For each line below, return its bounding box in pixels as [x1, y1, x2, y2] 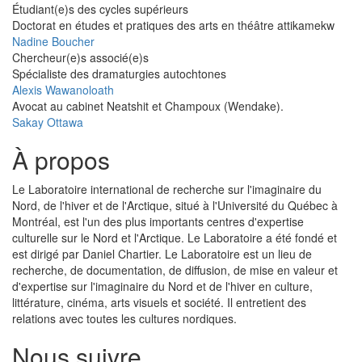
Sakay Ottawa [12, 114, 83, 131]
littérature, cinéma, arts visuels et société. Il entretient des [12, 294, 306, 311]
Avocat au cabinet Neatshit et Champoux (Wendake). [12, 98, 284, 115]
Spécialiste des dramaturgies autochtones [12, 65, 226, 82]
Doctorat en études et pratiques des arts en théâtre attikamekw [12, 17, 335, 34]
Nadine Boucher [12, 33, 95, 50]
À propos [12, 142, 110, 178]
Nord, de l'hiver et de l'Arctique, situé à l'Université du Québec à [12, 197, 338, 214]
